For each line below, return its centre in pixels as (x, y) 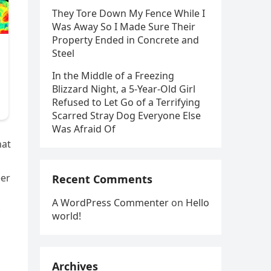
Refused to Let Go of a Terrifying (126, 102)
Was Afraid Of (84, 129)
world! (67, 216)
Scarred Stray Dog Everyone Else (126, 116)
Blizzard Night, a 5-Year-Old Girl (124, 89)
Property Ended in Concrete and (126, 40)
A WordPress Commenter (110, 203)
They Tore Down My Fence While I (129, 13)
